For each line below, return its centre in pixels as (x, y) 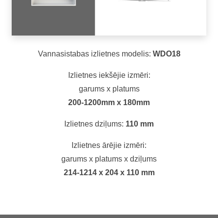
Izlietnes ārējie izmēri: (109, 145)
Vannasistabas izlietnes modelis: (95, 54)
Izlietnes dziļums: (95, 124)
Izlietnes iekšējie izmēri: (109, 75)
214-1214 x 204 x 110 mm (109, 172)
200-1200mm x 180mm (109, 102)
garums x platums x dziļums (109, 159)
